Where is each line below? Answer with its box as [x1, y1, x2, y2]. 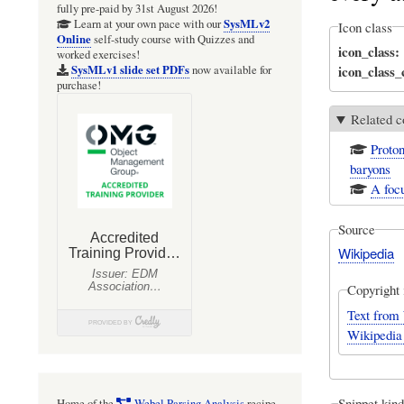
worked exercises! [57, 47, 140, 63]
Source [337, 220, 375, 239]
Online [57, 31, 91, 48]
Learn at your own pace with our [70, 16, 224, 32]
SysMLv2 [223, 15, 270, 32]
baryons [349, 159, 390, 178]
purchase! [57, 78, 101, 94]
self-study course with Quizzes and [91, 32, 254, 48]
